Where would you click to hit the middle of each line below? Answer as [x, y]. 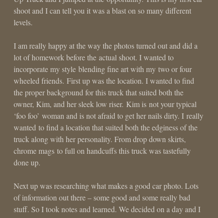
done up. [27, 163]
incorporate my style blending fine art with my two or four [103, 69]
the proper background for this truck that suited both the [99, 92]
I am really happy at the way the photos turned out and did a [106, 46]
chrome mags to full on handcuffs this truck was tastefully [102, 151]
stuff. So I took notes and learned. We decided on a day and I [107, 209]
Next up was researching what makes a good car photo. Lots [106, 186]
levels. [23, 22]
